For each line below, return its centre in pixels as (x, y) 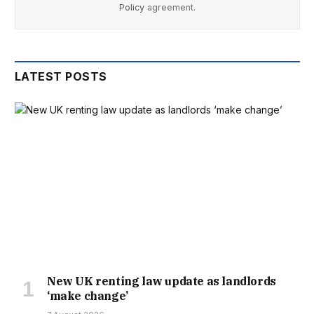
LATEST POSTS (61, 77)
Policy (132, 8)
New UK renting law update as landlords (162, 281)
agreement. (170, 8)
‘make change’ (88, 296)
